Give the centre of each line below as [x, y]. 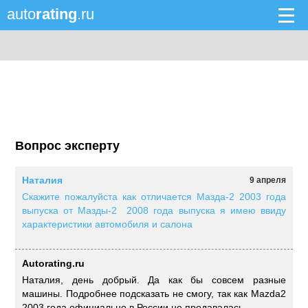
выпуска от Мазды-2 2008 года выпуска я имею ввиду [154, 210]
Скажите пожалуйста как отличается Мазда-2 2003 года [154, 197]
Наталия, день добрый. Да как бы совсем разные [154, 280]
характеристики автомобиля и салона [108, 224]
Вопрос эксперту [68, 146]
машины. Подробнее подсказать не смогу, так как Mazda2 [154, 294]
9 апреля [267, 180]
